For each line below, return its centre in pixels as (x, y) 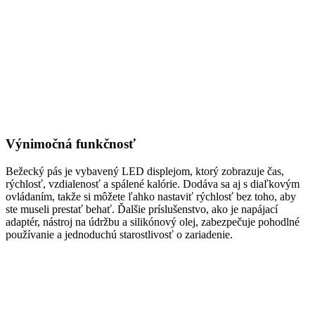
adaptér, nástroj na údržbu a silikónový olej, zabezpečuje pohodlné (153, 221)
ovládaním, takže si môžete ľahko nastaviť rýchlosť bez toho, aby (151, 196)
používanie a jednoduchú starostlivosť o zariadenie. (119, 234)
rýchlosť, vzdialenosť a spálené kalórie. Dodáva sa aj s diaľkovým (153, 184)
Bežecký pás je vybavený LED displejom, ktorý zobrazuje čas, (145, 171)
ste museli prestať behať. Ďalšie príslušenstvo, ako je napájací (142, 209)
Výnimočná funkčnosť (71, 143)
